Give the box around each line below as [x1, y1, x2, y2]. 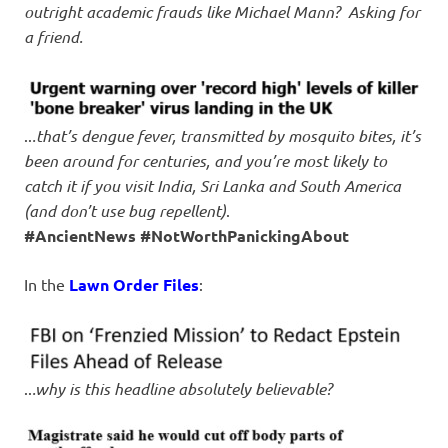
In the [24, 273, 69, 294]
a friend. [24, 25, 83, 47]
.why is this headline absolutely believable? [32, 377, 332, 399]
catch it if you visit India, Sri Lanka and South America [24, 174, 401, 196]
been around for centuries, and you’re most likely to [24, 149, 387, 171]
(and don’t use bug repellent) [24, 199, 226, 221]
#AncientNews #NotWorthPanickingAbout [24, 224, 349, 246]
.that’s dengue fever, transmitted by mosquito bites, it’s [32, 124, 421, 146]
